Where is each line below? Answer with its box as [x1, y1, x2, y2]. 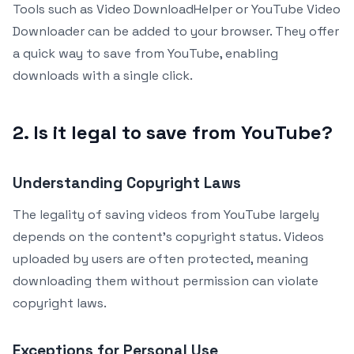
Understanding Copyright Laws [13, 172, 241, 193]
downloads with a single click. [13, 66, 193, 84]
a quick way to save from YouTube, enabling [13, 44, 278, 62]
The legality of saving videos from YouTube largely [13, 205, 319, 223]
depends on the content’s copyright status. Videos [13, 228, 324, 245]
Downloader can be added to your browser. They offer [13, 22, 339, 40]
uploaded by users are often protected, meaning [13, 250, 308, 267]
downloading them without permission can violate [13, 272, 318, 289]
